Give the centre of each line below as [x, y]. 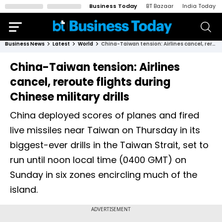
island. [25, 190]
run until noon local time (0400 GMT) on [98, 160]
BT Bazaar [160, 6]
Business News [25, 44]
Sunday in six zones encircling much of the [104, 175]
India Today [199, 6]
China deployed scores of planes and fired [105, 115]
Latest [61, 44]
